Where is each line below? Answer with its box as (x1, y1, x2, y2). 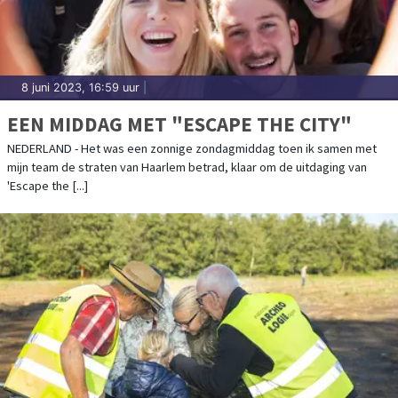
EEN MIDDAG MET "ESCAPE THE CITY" (7, 110, 352, 137)
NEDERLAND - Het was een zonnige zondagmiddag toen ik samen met (7, 139, 377, 156)
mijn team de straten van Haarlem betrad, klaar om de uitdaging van (7, 158, 367, 175)
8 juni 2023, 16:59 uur (21, 80, 139, 94)
